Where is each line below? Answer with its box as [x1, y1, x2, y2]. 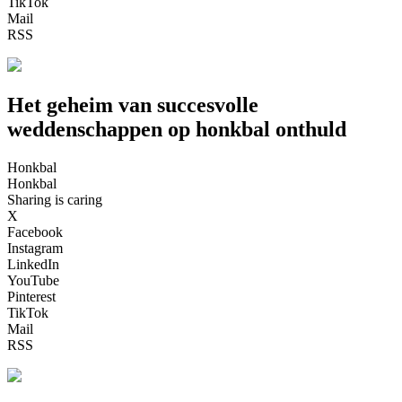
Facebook [7, 223, 63, 240]
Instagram [7, 240, 63, 256]
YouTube [7, 272, 59, 288]
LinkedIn [7, 256, 59, 272]
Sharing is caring [7, 191, 102, 207]
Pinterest [7, 288, 56, 304]
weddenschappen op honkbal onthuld [7, 117, 346, 141]
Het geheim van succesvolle [7, 92, 258, 117]
